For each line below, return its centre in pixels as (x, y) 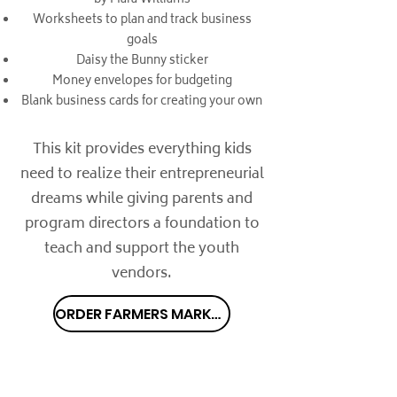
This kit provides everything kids (142, 150)
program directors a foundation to (142, 225)
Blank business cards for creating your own (142, 103)
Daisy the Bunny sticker (142, 62)
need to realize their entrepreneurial (142, 175)
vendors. (142, 274)
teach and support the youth (142, 249)
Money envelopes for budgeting (142, 82)
